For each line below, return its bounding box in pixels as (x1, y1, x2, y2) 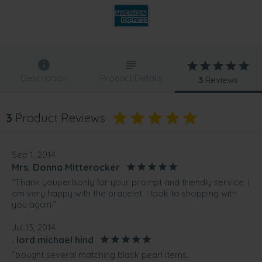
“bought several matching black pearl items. (12, 249, 188, 261)
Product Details (99, 73, 162, 84)
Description (20, 73, 67, 84)
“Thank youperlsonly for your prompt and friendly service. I (12, 177, 250, 188)
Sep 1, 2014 (12, 149, 56, 161)
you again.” (12, 199, 56, 211)
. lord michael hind (12, 233, 94, 246)
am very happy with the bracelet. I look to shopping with (12, 188, 237, 199)
